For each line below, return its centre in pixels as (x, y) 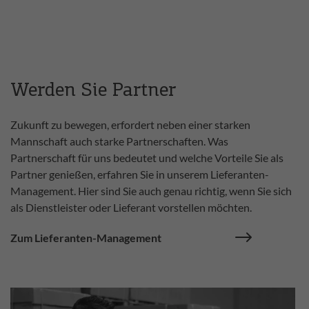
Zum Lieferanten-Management (86, 238)
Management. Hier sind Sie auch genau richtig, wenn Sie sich (151, 191)
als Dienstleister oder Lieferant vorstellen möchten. (131, 208)
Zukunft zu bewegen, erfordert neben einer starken (130, 125)
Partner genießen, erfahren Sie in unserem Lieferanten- (140, 175)
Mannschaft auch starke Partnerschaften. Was (119, 141)
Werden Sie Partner (93, 91)
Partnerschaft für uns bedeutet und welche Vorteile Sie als (147, 158)
